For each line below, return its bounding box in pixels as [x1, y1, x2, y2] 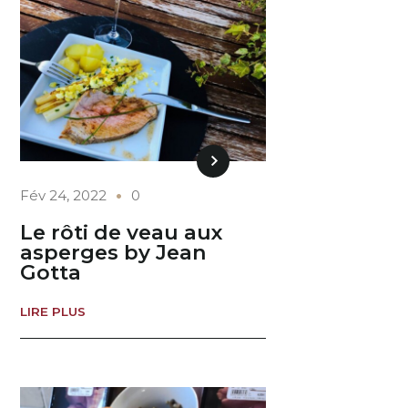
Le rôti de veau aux [20, 219, 224, 246]
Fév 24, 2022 [20, 186, 107, 204]
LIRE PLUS [20, 303, 87, 319]
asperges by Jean [20, 240, 208, 266]
